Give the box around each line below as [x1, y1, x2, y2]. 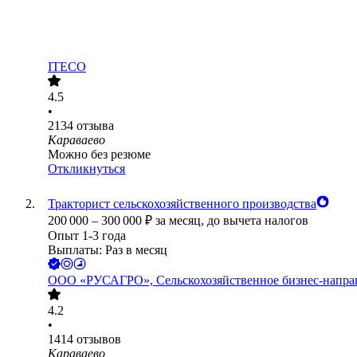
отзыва [76, 119, 114, 133]
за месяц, [155, 214, 207, 228]
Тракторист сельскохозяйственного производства [48, 197, 316, 211]
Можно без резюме [48, 147, 151, 162]
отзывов [76, 332, 121, 347]
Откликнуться [48, 162, 125, 176]
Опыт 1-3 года [48, 229, 126, 243]
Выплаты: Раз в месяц [48, 243, 167, 257]
